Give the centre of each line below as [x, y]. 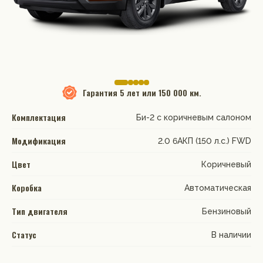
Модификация [39, 140]
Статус [24, 234]
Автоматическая [218, 188]
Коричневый [226, 164]
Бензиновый [227, 211]
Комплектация [39, 117]
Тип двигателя [40, 211]
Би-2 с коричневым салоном [194, 117]
